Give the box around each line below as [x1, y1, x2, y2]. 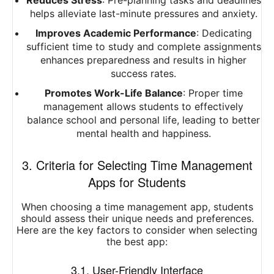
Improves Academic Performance [35, 27, 196, 40]
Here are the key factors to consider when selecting [17, 224, 257, 237]
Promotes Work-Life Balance [44, 87, 183, 100]
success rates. [111, 67, 176, 80]
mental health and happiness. [76, 127, 211, 140]
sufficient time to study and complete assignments [26, 40, 261, 53]
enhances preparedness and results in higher [40, 54, 246, 67]
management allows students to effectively [43, 100, 243, 113]
